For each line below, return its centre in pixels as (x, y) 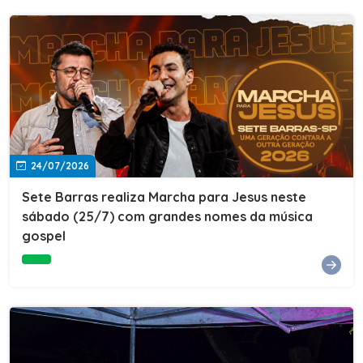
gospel (44, 235)
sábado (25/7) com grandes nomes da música (167, 216)
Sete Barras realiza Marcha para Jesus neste (164, 196)
